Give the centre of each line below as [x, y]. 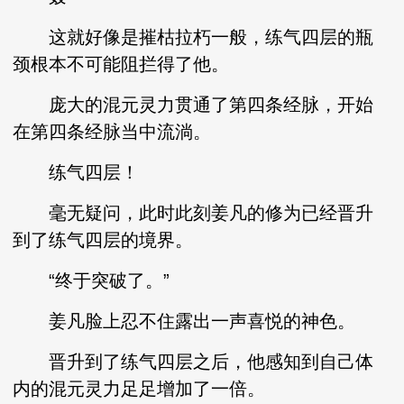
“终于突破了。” [92, 280]
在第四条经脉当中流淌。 [112, 132]
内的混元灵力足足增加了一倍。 [139, 389]
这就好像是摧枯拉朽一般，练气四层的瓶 [193, 37]
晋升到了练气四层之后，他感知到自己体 [193, 362]
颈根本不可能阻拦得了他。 [121, 64]
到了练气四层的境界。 [103, 240]
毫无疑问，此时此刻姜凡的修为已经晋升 [193, 213]
